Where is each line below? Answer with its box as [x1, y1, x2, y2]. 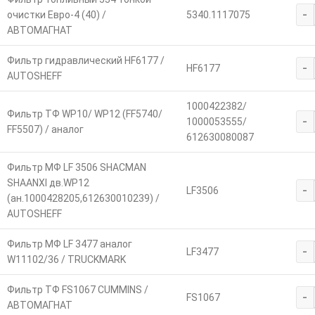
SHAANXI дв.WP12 [6, 177, 89, 189]
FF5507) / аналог [6, 124, 84, 136]
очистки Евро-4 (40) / [6, 9, 106, 21]
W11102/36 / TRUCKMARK [6, 254, 126, 266]
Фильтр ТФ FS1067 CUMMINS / [6, 284, 148, 296]
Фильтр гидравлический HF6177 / [6, 55, 165, 67]
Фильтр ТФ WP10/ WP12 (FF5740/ [6, 108, 162, 120]
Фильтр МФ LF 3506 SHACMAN [6, 162, 146, 174]
